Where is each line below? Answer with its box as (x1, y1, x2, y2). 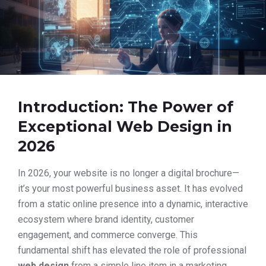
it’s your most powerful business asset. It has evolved (18, 183, 243, 194)
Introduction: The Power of (18, 98, 233, 116)
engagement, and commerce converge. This (18, 229, 198, 240)
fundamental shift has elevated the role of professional (18, 245, 246, 256)
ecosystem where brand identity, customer (18, 214, 194, 225)
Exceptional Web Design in (18, 118, 232, 135)
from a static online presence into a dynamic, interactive (18, 198, 248, 210)
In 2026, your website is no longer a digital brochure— (18, 167, 239, 179)
